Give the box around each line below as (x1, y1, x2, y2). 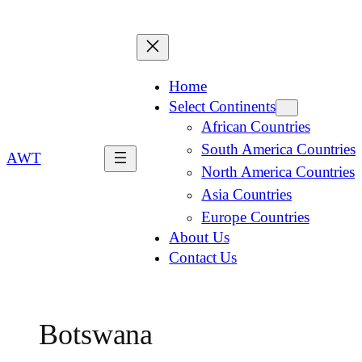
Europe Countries (201, 208, 309, 225)
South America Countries (201, 141, 356, 158)
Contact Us (169, 249, 238, 266)
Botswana (39, 318, 154, 351)
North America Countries (201, 163, 355, 180)
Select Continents (169, 98, 276, 115)
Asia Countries (201, 186, 292, 203)
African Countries (201, 118, 310, 135)
